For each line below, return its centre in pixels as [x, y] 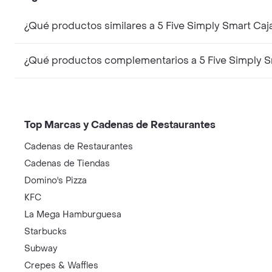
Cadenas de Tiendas [67, 164]
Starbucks [46, 232]
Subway [41, 249]
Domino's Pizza [56, 181]
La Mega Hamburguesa [73, 215]
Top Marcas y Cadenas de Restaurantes [120, 125]
